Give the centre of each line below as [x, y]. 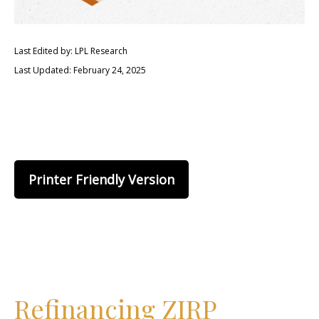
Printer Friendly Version [101, 179]
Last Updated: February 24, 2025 [80, 70]
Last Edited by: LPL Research [71, 51]
